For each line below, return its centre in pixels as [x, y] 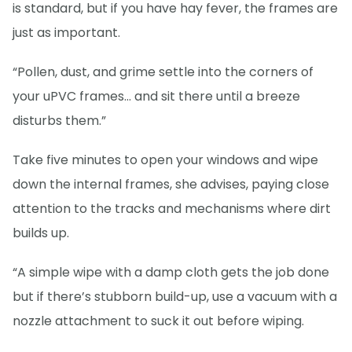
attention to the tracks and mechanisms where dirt [172, 208]
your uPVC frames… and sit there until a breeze [156, 96]
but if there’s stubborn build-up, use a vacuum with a [175, 296]
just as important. [66, 32]
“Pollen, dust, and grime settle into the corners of [163, 71]
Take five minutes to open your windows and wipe [165, 159]
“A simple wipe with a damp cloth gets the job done [171, 272]
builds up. [41, 233]
